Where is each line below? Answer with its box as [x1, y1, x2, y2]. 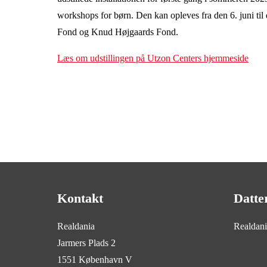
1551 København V [57, 254, 132, 265]
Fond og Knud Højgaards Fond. [57, 27, 181, 37]
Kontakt [57, 191, 103, 206]
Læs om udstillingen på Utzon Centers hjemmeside [57, 53, 249, 63]
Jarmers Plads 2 [57, 238, 122, 248]
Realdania [57, 221, 101, 231]
